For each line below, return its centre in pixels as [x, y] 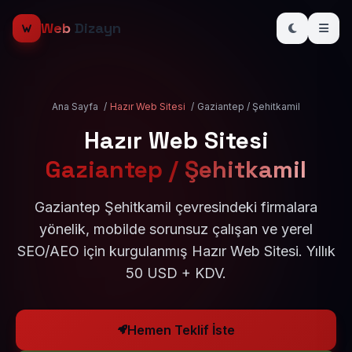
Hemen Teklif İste [181, 330]
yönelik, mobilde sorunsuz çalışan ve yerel [176, 229]
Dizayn [96, 28]
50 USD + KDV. [176, 273]
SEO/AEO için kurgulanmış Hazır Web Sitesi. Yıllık [176, 251]
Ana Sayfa [75, 106]
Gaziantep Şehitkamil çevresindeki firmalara [176, 207]
